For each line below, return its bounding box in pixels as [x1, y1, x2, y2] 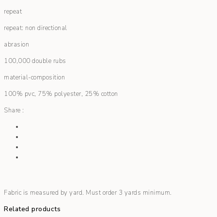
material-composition [4, 73, 65, 82]
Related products [4, 204, 61, 214]
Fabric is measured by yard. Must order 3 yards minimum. [4, 188, 172, 198]
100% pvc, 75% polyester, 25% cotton [4, 90, 118, 99]
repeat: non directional [4, 24, 67, 33]
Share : [4, 106, 24, 115]
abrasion [4, 40, 29, 49]
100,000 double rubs [4, 57, 66, 66]
